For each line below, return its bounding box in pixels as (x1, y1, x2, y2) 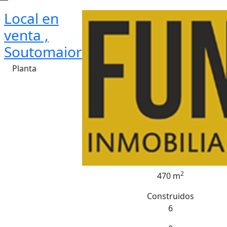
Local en (4, 9, 59, 28)
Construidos (146, 191, 194, 202)
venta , (4, 25, 49, 45)
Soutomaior (4, 42, 82, 61)
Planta (12, 63, 36, 74)
